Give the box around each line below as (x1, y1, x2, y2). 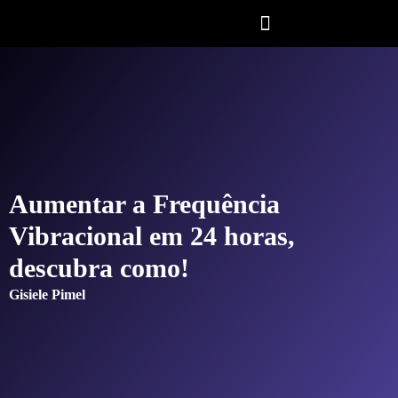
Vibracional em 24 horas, (9, 220, 295, 251)
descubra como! (9, 252, 189, 283)
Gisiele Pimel (9, 286, 85, 302)
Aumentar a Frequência (9, 188, 280, 219)
